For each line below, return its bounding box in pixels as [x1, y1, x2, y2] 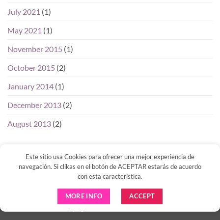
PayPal [106, 186, 127, 195]
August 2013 [7, 118, 51, 128]
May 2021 [7, 25, 42, 35]
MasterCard [161, 186, 197, 195]
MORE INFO [65, 192, 102, 200]
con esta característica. [78, 172, 142, 180]
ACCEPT [129, 192, 155, 200]
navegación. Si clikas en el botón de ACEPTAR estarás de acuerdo [19, 163, 201, 170]
